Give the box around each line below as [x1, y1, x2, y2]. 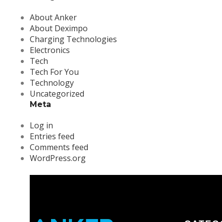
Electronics [30, 45, 70, 55]
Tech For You [30, 66, 79, 77]
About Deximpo [30, 23, 88, 34]
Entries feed [30, 131, 74, 142]
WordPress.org [30, 153, 86, 164]
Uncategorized [30, 88, 84, 99]
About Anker [30, 12, 77, 23]
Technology [30, 77, 74, 88]
